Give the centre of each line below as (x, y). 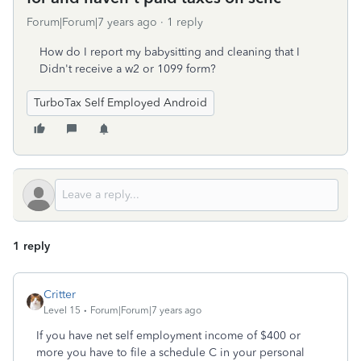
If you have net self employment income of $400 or (168, 336)
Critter (60, 295)
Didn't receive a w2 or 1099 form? (128, 69)
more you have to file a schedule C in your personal (170, 353)
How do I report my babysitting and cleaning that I (170, 52)
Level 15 (62, 310)
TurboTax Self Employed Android (120, 103)
